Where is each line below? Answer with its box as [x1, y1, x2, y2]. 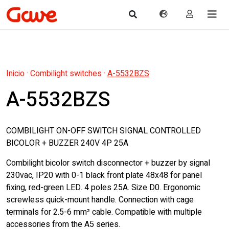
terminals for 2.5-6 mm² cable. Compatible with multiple [6, 206, 202, 218]
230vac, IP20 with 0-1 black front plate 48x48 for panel [6, 169, 202, 181]
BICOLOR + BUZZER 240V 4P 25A [6, 137, 128, 149]
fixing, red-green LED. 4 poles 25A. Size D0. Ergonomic [6, 181, 200, 194]
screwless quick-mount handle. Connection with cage [6, 194, 194, 206]
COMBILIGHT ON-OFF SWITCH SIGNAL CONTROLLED [6, 125, 201, 137]
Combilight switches [30, 67, 102, 80]
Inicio [6, 67, 25, 80]
